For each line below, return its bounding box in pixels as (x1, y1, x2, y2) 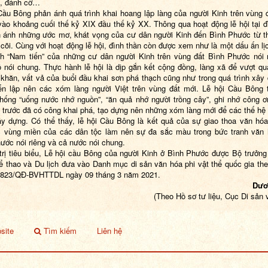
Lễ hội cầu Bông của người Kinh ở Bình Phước (44, 147, 209, 159)
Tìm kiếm (41, 224, 77, 236)
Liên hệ (97, 224, 122, 236)
